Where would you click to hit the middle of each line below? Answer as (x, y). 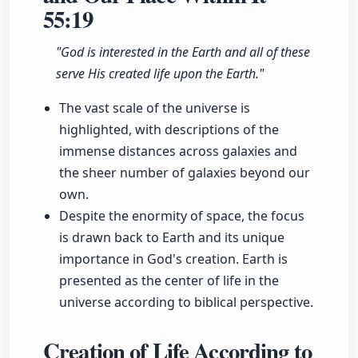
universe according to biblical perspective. (186, 302)
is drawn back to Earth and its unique (172, 238)
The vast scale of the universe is (155, 108)
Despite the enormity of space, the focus (182, 216)
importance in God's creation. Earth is (173, 259)
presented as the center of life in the (169, 281)
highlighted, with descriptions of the (169, 130)
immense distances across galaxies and (178, 151)
